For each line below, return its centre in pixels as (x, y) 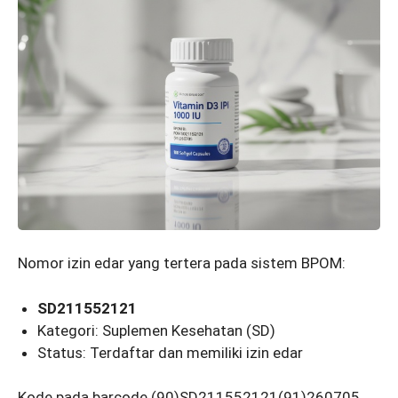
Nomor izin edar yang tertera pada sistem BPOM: (182, 263)
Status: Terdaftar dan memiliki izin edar (171, 352)
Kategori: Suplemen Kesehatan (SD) (157, 330)
